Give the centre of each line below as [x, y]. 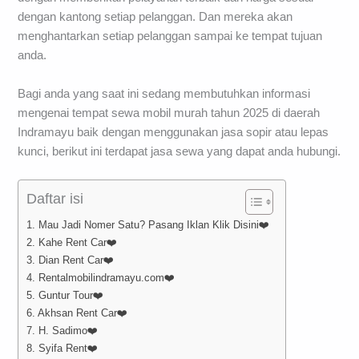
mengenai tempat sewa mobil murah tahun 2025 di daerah [169, 113]
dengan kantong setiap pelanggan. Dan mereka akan [155, 17]
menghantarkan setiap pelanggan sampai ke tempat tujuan [170, 36]
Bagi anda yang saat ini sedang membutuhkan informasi [164, 93]
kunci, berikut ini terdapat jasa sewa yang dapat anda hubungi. [179, 151]
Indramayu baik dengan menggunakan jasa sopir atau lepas [173, 132]
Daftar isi [55, 198]
